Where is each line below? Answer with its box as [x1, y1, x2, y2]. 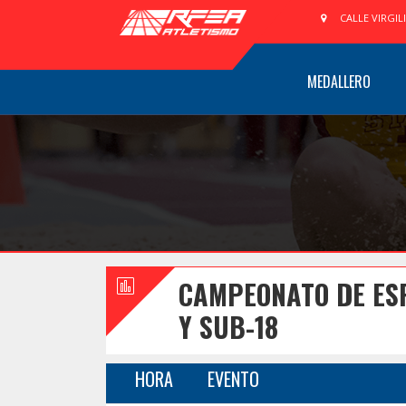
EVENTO [208, 365, 259, 392]
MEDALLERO [307, 71, 371, 92]
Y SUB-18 [179, 306, 278, 347]
